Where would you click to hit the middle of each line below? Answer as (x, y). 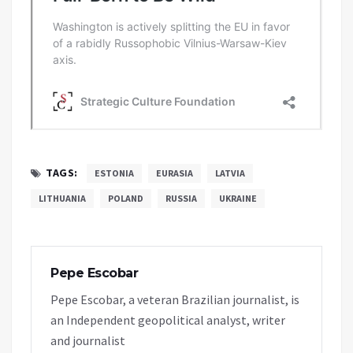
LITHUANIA (62, 199)
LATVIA (230, 173)
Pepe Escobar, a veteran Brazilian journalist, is (175, 300)
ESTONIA (114, 173)
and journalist (88, 341)
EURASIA (174, 173)
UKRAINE (238, 199)
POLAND (126, 199)
